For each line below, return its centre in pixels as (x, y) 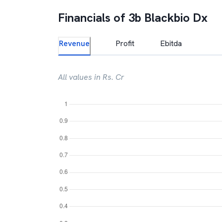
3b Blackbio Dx (168, 18)
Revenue (74, 43)
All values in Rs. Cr (91, 77)
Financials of (93, 18)
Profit (125, 43)
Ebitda (171, 43)
